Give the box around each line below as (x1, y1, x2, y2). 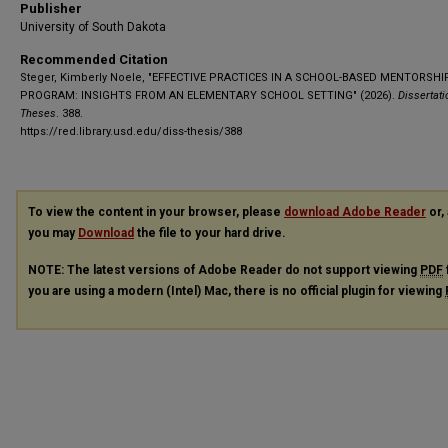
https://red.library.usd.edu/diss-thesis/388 (20, 125, 242, 138)
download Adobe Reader (284, 205, 426, 219)
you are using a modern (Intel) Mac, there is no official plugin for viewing (28, 283, 445, 298)
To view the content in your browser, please (28, 205, 284, 219)
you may (28, 226, 78, 240)
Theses (20, 107, 56, 120)
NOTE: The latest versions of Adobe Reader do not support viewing (28, 262, 420, 277)
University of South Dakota (20, 20, 166, 34)
